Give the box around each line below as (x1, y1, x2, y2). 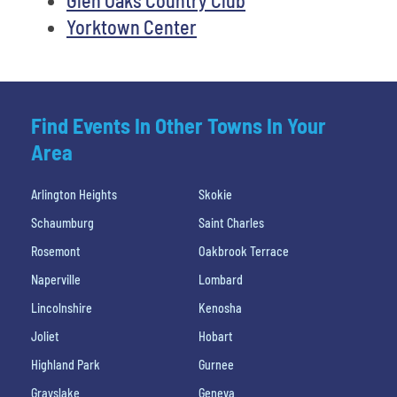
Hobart (198, 328, 233, 344)
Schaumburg (31, 214, 94, 230)
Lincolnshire (31, 300, 92, 315)
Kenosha (198, 300, 242, 315)
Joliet (31, 328, 59, 344)
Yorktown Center (66, 14, 197, 38)
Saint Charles (198, 214, 264, 230)
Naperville (31, 271, 81, 287)
